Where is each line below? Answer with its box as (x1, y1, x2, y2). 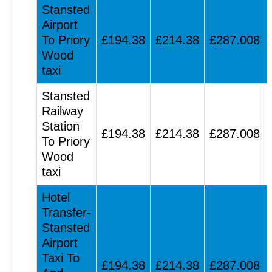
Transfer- (42, 206, 91, 219)
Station (42, 120, 80, 133)
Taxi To (42, 251, 80, 265)
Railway (42, 104, 83, 118)
